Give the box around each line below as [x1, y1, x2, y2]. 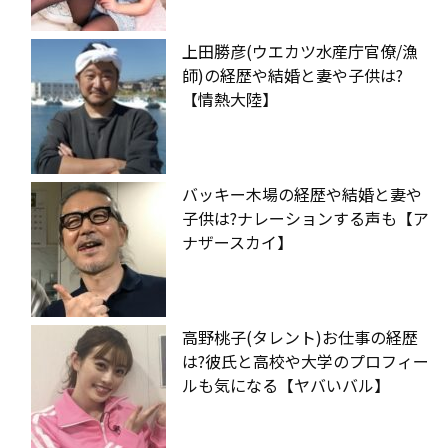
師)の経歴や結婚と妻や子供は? [182, 62, 403, 87]
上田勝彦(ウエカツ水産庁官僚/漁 [182, 38, 418, 63]
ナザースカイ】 [182, 229, 293, 254]
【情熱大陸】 [182, 86, 278, 111]
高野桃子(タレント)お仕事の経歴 [182, 324, 418, 349]
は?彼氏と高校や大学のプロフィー [182, 348, 429, 373]
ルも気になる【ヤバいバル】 [182, 372, 390, 397]
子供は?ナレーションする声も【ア [182, 205, 429, 230]
